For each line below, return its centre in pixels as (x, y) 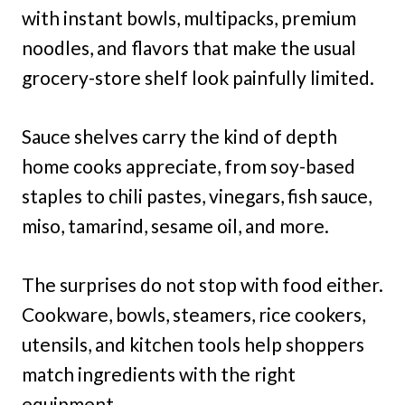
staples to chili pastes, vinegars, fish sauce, (197, 196)
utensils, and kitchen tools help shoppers (193, 344)
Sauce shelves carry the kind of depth (179, 137)
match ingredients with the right (159, 374)
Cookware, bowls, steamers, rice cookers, (193, 315)
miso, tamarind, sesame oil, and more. (175, 226)
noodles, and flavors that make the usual (189, 48)
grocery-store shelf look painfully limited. (198, 78)
